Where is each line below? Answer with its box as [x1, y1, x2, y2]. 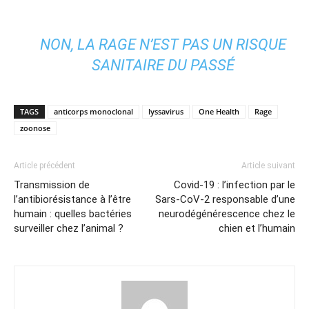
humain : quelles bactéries [14, 208, 132, 220]
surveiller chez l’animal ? [14, 222, 123, 235]
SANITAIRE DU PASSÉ [91, 57, 235, 74]
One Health [199, 106, 239, 117]
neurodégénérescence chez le [159, 208, 295, 220]
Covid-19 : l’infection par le [174, 179, 295, 191]
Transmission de [14, 179, 90, 191]
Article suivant [241, 161, 295, 170]
